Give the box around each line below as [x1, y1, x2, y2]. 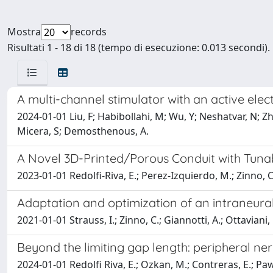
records [71, 25, 107, 38]
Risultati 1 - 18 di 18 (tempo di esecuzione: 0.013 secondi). [7, 41, 270, 54]
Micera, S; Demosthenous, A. [17, 124, 149, 138]
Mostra [7, 25, 41, 38]
